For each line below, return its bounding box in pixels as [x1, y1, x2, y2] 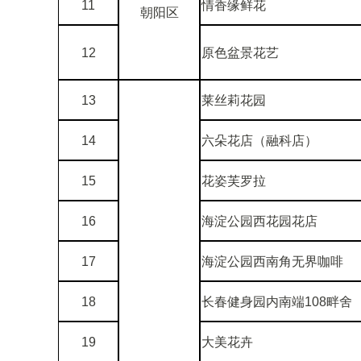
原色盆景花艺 [201, 45, 279, 60]
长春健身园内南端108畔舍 [201, 294, 352, 309]
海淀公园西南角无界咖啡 [201, 254, 343, 268]
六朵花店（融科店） [201, 133, 317, 147]
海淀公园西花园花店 [201, 214, 317, 228]
